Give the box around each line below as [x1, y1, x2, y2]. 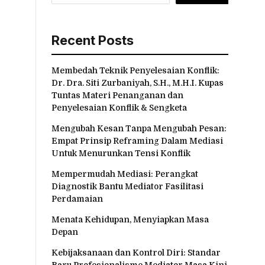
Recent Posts [51, 32, 134, 48]
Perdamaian [51, 193, 103, 203]
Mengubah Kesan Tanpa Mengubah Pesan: [51, 123, 227, 133]
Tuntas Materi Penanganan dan [51, 90, 183, 100]
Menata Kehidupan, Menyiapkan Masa [51, 214, 209, 224]
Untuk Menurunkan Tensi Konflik [51, 148, 190, 158]
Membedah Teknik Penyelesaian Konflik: [51, 65, 219, 75]
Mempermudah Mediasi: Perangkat [51, 169, 198, 179]
